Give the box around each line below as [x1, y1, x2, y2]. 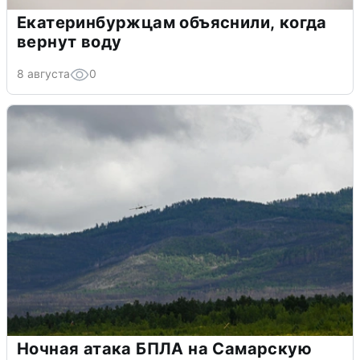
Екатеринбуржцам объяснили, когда [17, 13, 327, 33]
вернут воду [17, 32, 122, 52]
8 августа [17, 67, 70, 81]
